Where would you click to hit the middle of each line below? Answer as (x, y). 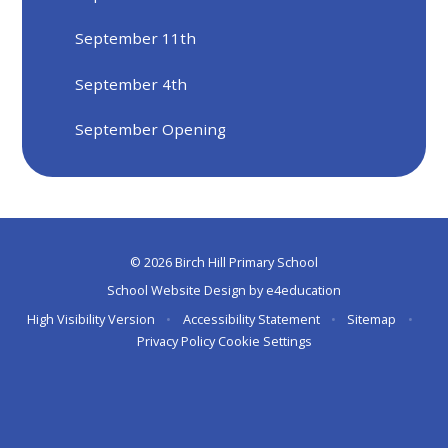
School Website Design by (186, 290)
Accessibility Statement (251, 318)
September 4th (131, 83)
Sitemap (372, 318)
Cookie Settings (264, 340)
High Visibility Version (91, 318)
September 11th (136, 38)
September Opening (151, 129)
